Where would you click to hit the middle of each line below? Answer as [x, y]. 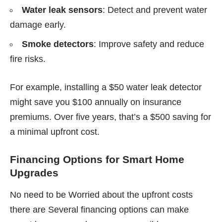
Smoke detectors [58, 44]
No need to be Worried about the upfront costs [101, 195]
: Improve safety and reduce [149, 44]
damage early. [38, 25]
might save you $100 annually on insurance [96, 102]
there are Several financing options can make [99, 210]
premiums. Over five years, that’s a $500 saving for [111, 117]
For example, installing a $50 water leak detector [106, 87]
